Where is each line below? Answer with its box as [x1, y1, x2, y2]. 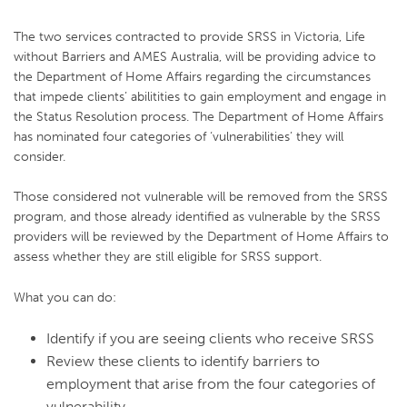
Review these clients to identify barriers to [46, 352, 320, 371]
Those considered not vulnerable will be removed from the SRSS [14, 188, 388, 205]
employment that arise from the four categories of [46, 375, 375, 393]
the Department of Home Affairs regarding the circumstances [14, 67, 371, 84]
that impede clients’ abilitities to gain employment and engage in [14, 87, 386, 104]
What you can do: [14, 288, 116, 305]
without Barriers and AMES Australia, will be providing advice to [14, 47, 376, 65]
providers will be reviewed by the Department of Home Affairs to [14, 228, 389, 245]
